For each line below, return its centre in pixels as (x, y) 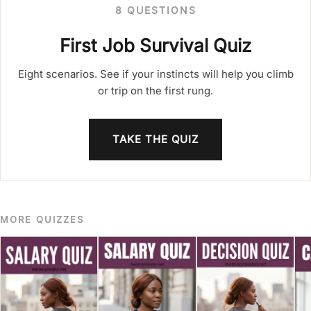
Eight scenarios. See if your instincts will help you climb (155, 74)
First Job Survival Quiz (155, 46)
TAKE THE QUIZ (155, 140)
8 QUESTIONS (155, 10)
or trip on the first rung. (155, 91)
